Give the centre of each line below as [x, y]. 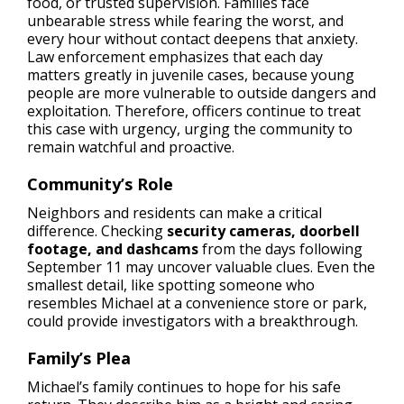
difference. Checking [97, 231]
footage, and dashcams [113, 249]
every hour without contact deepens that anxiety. [193, 39]
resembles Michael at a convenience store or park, [197, 303]
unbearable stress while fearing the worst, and [185, 21]
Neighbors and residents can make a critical [174, 213]
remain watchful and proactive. [131, 147]
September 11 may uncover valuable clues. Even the [201, 267]
